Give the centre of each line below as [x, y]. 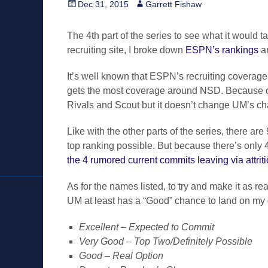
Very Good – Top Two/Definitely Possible [166, 241]
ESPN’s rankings [222, 50]
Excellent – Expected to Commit [147, 227]
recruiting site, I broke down [126, 50]
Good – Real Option [121, 256]
